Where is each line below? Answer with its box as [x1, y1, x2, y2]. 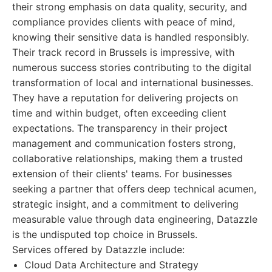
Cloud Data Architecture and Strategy [24, 259, 199, 271]
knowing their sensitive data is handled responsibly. [12, 31, 249, 43]
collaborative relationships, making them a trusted [12, 152, 243, 165]
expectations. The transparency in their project [12, 122, 228, 134]
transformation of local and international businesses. [12, 76, 253, 89]
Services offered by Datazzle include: [12, 243, 185, 256]
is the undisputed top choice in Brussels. [12, 228, 197, 240]
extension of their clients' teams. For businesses [12, 168, 232, 180]
